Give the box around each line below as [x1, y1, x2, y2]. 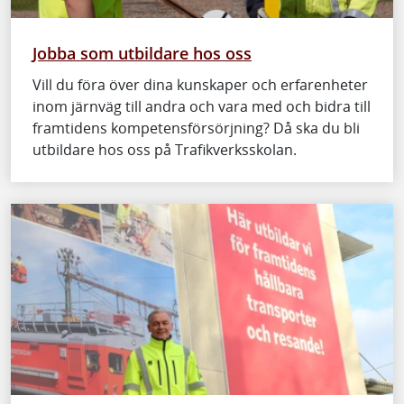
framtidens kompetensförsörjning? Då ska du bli [32, 117, 360, 138]
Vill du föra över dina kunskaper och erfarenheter [32, 74, 368, 95]
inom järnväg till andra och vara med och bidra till [32, 96, 371, 116]
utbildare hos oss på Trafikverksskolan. [32, 139, 297, 160]
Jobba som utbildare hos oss [32, 41, 252, 64]
